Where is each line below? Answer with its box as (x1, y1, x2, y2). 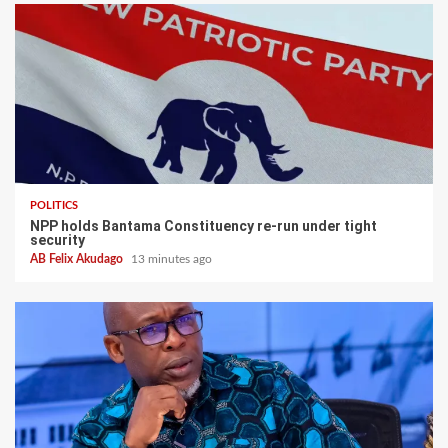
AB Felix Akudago (30, 252, 126, 265)
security (30, 231, 85, 248)
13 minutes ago (131, 252, 212, 265)
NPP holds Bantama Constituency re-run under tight (30, 217, 377, 234)
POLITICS (30, 199, 78, 211)
